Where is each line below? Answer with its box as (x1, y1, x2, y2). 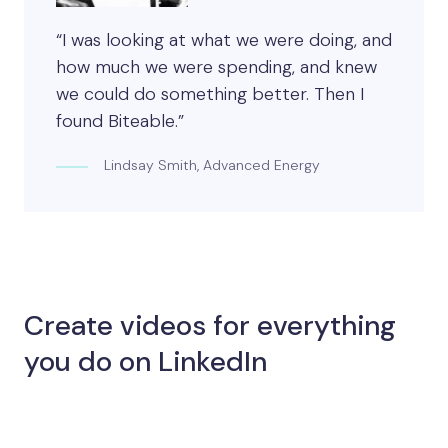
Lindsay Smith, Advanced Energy (104, 156, 320, 175)
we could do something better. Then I (56, 82, 364, 107)
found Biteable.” (56, 109, 184, 134)
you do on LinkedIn (24, 343, 267, 381)
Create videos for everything (24, 307, 396, 345)
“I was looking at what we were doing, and (56, 28, 392, 53)
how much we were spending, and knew (56, 55, 377, 80)
